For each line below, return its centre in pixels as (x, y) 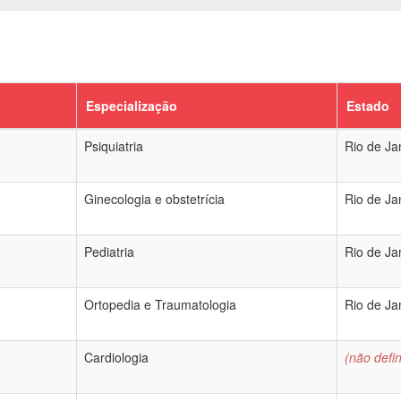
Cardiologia (116, 357)
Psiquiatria (114, 146)
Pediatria (109, 252)
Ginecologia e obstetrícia (154, 199)
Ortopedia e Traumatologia (160, 304)
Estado (368, 106)
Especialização (132, 106)
